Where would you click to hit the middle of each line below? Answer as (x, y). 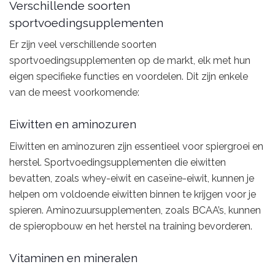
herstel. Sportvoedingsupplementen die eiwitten (118, 163)
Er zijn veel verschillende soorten (83, 45)
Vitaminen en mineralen (73, 258)
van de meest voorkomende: (74, 93)
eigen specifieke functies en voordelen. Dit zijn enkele (129, 77)
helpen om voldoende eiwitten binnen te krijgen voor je (133, 195)
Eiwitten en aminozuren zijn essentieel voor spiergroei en (136, 147)
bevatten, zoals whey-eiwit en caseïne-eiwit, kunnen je (132, 179)
